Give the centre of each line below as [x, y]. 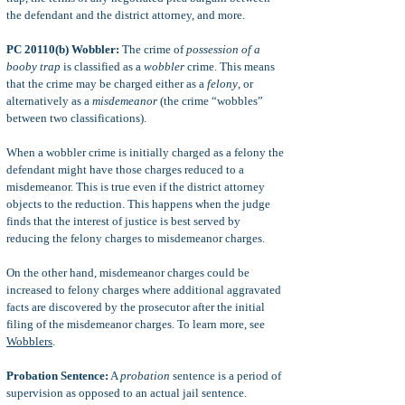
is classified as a [102, 66]
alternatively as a [49, 101]
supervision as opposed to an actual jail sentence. [127, 393]
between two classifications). [76, 118]
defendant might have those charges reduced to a [125, 170]
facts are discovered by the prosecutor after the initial [136, 307]
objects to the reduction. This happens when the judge [138, 204]
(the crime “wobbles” [210, 101]
